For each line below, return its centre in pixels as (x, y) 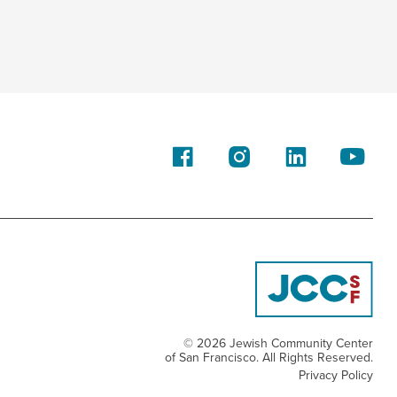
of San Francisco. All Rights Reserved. (269, 358)
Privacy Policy (336, 375)
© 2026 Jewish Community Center (278, 343)
